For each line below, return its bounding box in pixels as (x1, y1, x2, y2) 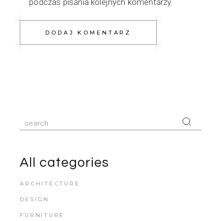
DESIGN (20, 195, 49, 203)
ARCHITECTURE (20, 180, 80, 187)
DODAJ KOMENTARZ (45, 29, 132, 36)
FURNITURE (20, 211, 65, 219)
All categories (20, 155, 109, 170)
